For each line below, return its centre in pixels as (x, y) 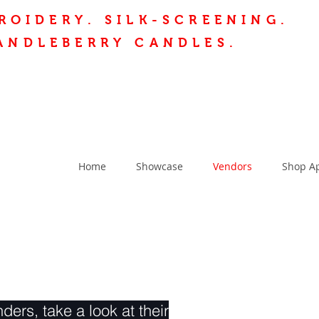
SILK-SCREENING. (197, 20)
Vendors (232, 166)
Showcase (159, 166)
